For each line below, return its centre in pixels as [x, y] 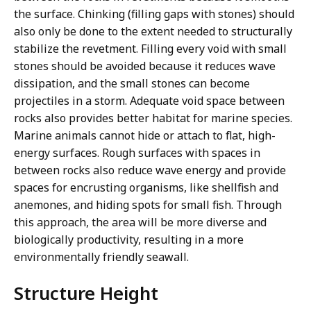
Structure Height [86, 293]
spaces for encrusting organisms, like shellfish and [146, 188]
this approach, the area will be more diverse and [140, 222]
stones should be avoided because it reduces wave [145, 66]
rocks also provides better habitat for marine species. [153, 118]
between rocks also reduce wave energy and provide [150, 170]
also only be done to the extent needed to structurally [153, 32]
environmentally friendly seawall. [101, 257]
